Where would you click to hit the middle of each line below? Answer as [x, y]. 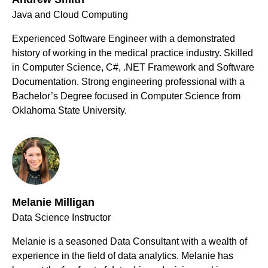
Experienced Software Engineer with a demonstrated [124, 39]
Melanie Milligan [53, 202]
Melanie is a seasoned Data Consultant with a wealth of [130, 242]
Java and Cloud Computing [70, 15]
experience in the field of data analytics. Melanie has [123, 256]
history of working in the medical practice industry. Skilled [133, 53]
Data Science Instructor [61, 218]
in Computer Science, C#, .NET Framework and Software [133, 68]
